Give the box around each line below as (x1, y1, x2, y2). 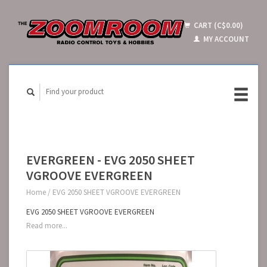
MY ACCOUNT (201, 34, 249, 44)
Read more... (26, 221, 67, 231)
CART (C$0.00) (192, 20, 243, 30)
